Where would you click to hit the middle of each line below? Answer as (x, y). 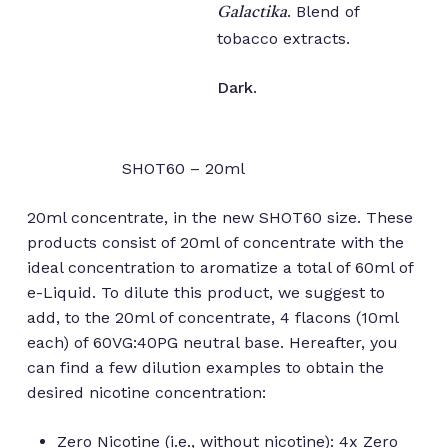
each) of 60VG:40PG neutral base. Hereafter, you (212, 342)
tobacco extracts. (283, 38)
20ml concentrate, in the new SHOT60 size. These (219, 217)
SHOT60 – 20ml (183, 168)
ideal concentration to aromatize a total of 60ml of (219, 267)
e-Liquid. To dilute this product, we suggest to (205, 292)
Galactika (251, 12)
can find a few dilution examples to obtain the (205, 367)
